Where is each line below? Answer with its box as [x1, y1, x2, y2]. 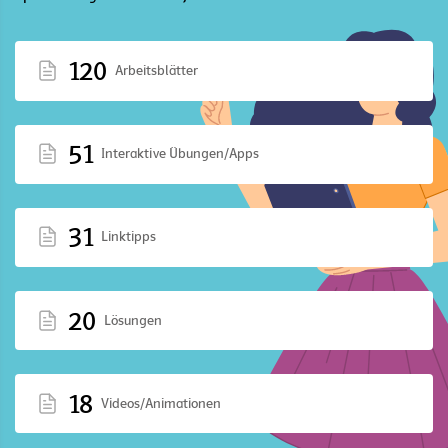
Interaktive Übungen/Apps [101, 145, 259, 163]
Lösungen [104, 311, 162, 329]
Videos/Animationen [101, 394, 221, 412]
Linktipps [101, 228, 156, 246]
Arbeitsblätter [115, 61, 198, 79]
